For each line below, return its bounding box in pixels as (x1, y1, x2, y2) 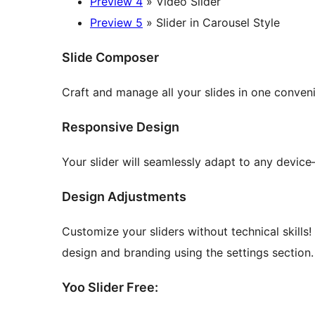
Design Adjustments (62, 188, 186, 204)
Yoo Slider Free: (62, 279, 158, 295)
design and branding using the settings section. (62, 245, 314, 259)
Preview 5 (90, 15, 143, 30)
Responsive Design (62, 120, 179, 135)
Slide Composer (62, 50, 159, 65)
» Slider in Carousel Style (143, 15, 280, 30)
